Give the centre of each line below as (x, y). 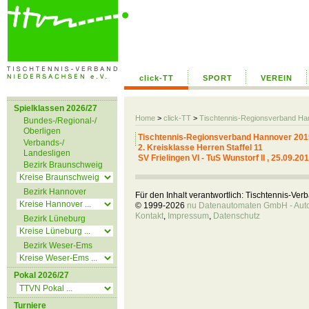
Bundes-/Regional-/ (60, 121)
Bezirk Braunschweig (63, 165)
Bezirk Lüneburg (54, 219)
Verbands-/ (44, 143)
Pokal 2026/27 (41, 275)
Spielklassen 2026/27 (56, 108)
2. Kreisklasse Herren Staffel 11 (200, 148)
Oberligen (42, 131)
